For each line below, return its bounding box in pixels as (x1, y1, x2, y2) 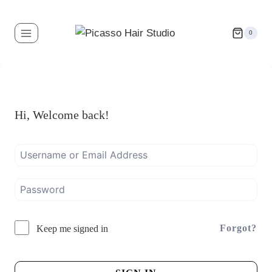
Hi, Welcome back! (15, 108, 109, 121)
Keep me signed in (36, 223, 108, 234)
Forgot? (220, 223, 257, 234)
